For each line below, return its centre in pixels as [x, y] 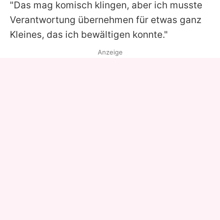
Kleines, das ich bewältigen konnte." [89, 35]
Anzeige [110, 52]
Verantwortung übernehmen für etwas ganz [106, 20]
